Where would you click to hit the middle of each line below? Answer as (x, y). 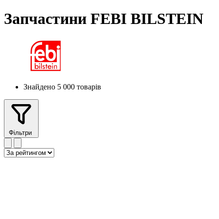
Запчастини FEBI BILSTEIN (104, 19)
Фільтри (21, 132)
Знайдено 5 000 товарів (62, 87)
